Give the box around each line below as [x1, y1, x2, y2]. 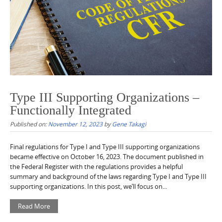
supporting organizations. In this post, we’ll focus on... [10, 181, 167, 191]
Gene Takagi [112, 119, 146, 128]
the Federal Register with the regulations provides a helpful [10, 162, 183, 171]
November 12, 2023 [48, 119, 103, 128]
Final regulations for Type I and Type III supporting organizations [10, 142, 200, 151]
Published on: [10, 119, 48, 128]
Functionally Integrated [10, 103, 131, 117]
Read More [18, 201, 50, 211]
